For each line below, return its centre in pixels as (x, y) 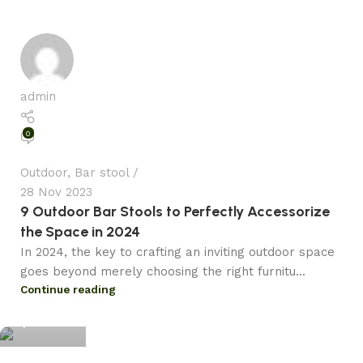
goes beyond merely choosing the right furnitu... (163, 271)
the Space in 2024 (80, 231)
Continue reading (68, 289)
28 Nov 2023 (56, 192)
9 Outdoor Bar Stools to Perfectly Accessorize (175, 211)
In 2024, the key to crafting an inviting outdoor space (177, 252)
